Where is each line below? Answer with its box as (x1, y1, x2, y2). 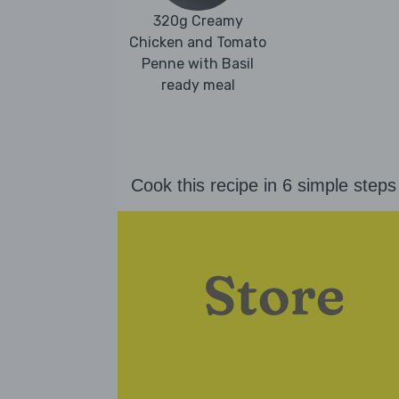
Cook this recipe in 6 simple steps (131, 175, 396, 196)
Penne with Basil (142, 54, 254, 72)
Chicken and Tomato (129, 33, 266, 51)
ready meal (160, 76, 235, 94)
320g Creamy (152, 12, 243, 29)
